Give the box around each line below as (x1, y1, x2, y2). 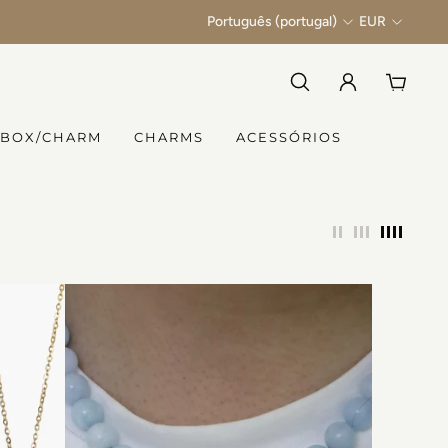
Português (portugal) (207, 13, 337, 30)
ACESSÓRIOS (235, 130, 342, 145)
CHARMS (133, 130, 204, 145)
